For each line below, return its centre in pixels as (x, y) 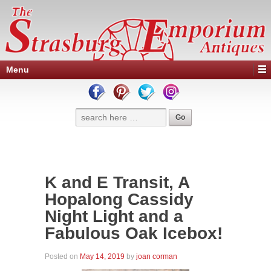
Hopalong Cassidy (119, 199)
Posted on (62, 256)
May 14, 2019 (102, 256)
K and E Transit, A (117, 182)
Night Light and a (114, 216)
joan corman (157, 256)
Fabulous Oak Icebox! (134, 233)
